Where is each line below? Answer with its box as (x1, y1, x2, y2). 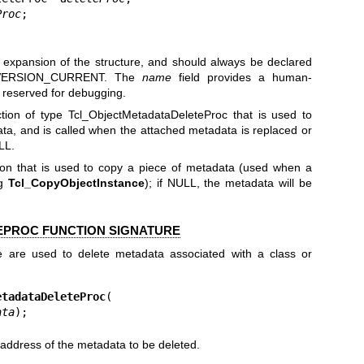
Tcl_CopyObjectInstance (7, 176, 145, 190)
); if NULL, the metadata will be (144, 176, 313, 190)
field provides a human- (171, 70, 312, 84)
